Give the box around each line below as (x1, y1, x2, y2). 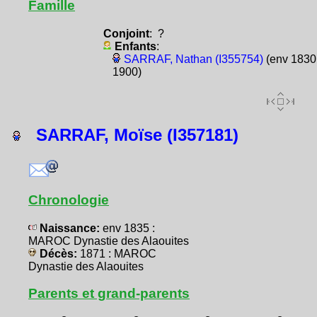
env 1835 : (103, 221, 155, 234)
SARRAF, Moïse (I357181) (21, 125, 238, 145)
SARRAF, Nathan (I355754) (123, 52, 263, 65)
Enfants (114, 40, 156, 52)
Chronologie (28, 192, 109, 208)
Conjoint (103, 27, 149, 40)
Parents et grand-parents (28, 285, 190, 301)
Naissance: (37, 221, 103, 234)
